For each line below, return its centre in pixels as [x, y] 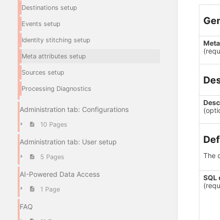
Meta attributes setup [54, 56]
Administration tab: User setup [68, 142]
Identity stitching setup [56, 40]
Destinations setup [49, 8]
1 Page [50, 189]
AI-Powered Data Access [60, 174]
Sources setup [43, 73]
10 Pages [54, 125]
